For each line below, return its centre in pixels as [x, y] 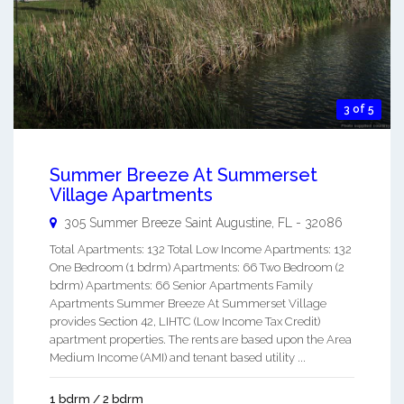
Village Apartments [131, 194]
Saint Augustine [228, 222]
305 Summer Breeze [124, 222]
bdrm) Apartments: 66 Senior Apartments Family [181, 285]
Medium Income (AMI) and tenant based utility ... [178, 357]
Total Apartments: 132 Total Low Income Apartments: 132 [201, 249]
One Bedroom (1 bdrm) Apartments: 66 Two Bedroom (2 [197, 267]
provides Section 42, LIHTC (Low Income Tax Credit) [185, 321]
